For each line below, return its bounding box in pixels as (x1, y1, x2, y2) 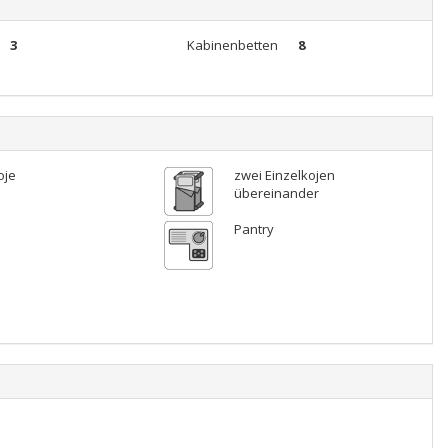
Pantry (233, 220, 274, 238)
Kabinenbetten (186, 36, 278, 54)
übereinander (233, 184, 319, 202)
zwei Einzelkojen (233, 166, 335, 184)
